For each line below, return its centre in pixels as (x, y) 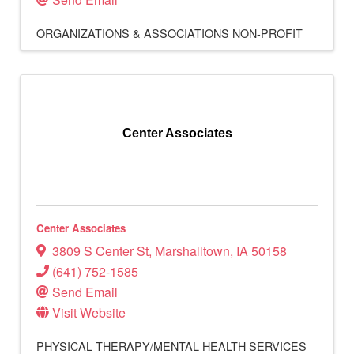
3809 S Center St (100, 251)
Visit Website (89, 313)
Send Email (85, 292)
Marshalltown (192, 251)
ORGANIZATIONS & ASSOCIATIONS (133, 32)
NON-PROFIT (267, 32)
